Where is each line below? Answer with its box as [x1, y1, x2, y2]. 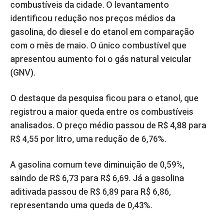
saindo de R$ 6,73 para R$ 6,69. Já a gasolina [10, 172, 184, 183]
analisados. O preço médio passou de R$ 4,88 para [10, 120, 206, 130]
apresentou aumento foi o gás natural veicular [10, 53, 192, 64]
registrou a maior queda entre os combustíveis [10, 106, 193, 117]
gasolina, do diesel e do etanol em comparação [10, 26, 194, 37]
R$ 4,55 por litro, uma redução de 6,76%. [10, 133, 166, 144]
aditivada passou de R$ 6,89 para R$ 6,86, [10, 186, 171, 197]
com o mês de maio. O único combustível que [10, 40, 186, 50]
